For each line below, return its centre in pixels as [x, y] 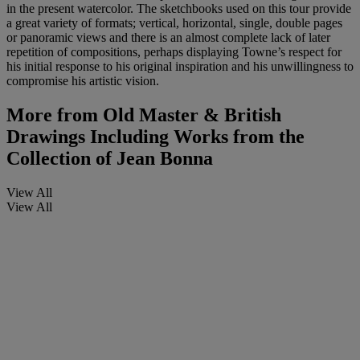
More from [52, 115]
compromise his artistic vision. [83, 81]
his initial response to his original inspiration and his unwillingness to [180, 67]
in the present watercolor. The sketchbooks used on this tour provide [179, 9]
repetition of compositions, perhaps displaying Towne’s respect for [174, 52]
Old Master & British [190, 115]
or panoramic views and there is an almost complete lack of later [168, 38]
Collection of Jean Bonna [110, 159]
